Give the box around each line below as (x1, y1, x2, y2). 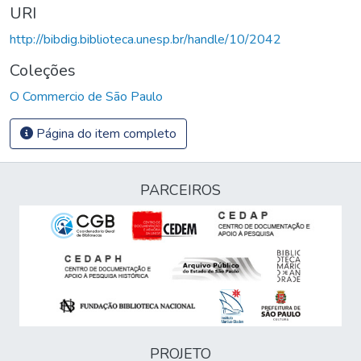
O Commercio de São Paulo (10, 87, 163, 106)
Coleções (10, 59, 76, 81)
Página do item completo (33, 124, 176, 143)
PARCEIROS (140, 180, 221, 200)
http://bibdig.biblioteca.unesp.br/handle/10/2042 (10, 30, 281, 48)
